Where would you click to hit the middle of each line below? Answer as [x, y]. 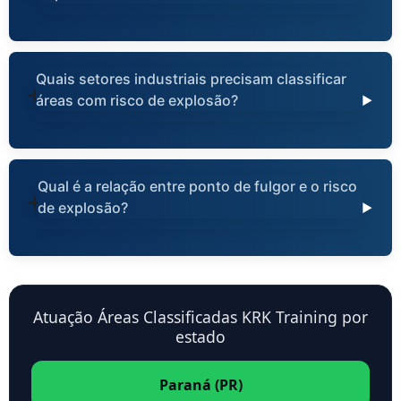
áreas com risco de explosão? [137, 101]
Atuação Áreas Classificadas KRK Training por [200, 317]
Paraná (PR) [200, 385]
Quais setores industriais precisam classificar [192, 79]
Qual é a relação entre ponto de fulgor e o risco [198, 187]
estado [200, 337]
